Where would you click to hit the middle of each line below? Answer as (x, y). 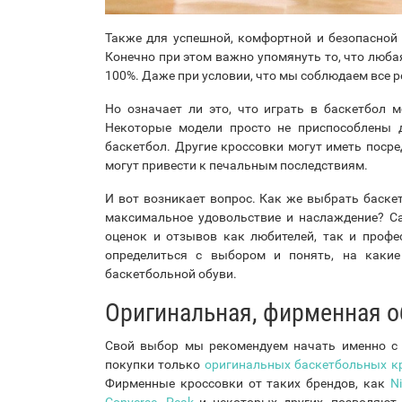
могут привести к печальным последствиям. (236, 165)
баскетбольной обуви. (171, 273)
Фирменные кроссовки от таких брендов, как (248, 383)
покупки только (155, 364)
